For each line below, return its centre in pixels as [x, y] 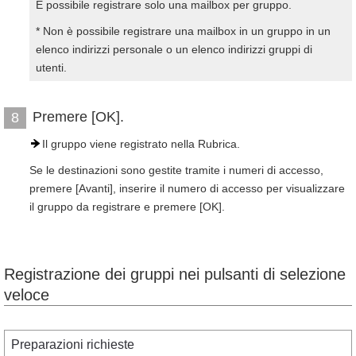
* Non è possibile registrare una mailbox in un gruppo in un [183, 31]
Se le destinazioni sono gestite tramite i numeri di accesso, [176, 170]
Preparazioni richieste [73, 344]
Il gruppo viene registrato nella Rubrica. [141, 144]
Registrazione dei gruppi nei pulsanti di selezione [175, 274]
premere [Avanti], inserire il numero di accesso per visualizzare [187, 188]
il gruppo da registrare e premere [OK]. [127, 207]
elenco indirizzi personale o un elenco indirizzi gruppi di [174, 49]
